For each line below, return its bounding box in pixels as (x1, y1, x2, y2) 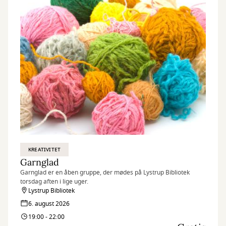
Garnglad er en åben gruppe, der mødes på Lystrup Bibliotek (20, 168, 190, 177)
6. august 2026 (28, 199, 70, 208)
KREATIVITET (28, 146, 61, 153)
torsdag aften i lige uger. (20, 177, 88, 186)
